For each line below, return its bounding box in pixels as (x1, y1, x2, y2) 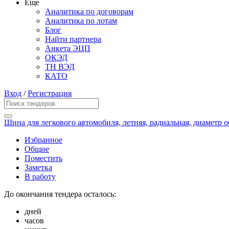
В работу (25, 172, 56, 181)
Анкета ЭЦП (45, 44, 90, 53)
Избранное (25, 135, 62, 145)
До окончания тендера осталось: (4, 190, 116, 199)
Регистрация (28, 89, 72, 98)
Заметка (25, 163, 52, 172)
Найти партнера (45, 35, 101, 44)
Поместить (25, 154, 62, 163)
